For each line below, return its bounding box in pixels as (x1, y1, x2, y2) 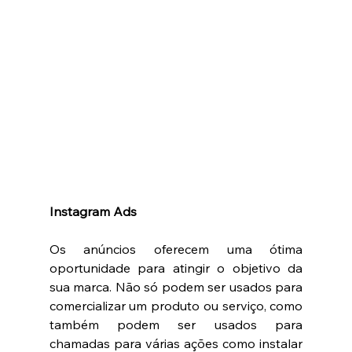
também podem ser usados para (49, 316, 303, 332)
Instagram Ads (49, 203, 140, 219)
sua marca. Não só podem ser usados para (49, 278, 303, 295)
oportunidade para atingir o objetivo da (49, 259, 303, 276)
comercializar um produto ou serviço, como (49, 297, 303, 313)
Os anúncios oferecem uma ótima (49, 240, 303, 257)
